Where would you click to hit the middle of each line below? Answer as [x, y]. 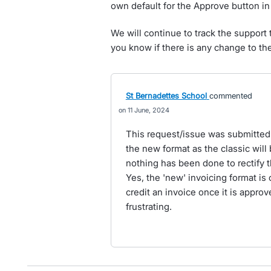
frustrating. [149, 207]
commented [230, 96]
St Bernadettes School [166, 96]
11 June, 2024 [148, 110]
